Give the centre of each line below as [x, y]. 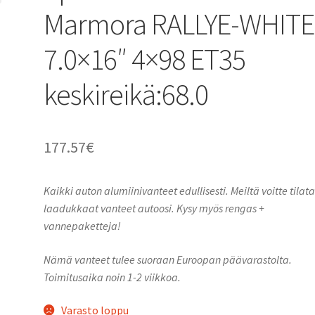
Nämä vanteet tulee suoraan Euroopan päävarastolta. [168, 259]
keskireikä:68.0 [126, 94]
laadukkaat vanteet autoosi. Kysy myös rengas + [154, 208]
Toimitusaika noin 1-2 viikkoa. [112, 277]
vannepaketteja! [83, 225]
